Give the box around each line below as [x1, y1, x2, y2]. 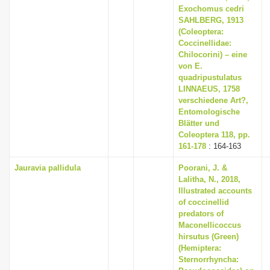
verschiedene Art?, [178, 96, 248, 105]
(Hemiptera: [178, 243, 221, 253]
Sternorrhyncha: [178, 255, 239, 264]
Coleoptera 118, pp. [178, 130, 250, 139]
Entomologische [178, 107, 240, 116]
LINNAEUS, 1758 [178, 84, 240, 93]
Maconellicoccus [178, 221, 241, 230]
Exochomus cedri [178, 4, 244, 13]
